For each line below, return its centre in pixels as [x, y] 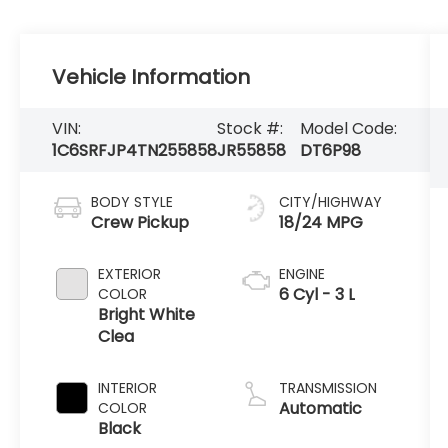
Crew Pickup [140, 222]
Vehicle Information [151, 77]
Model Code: [349, 129]
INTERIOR [128, 387]
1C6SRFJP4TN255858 [135, 151]
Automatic [320, 408]
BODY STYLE [132, 201]
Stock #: [250, 129]
